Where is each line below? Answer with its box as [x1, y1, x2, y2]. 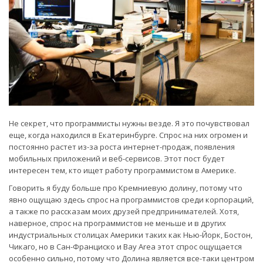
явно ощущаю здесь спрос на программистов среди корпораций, [9, 194, 254, 205]
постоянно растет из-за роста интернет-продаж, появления [9, 141, 235, 152]
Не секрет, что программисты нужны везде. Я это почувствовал [9, 117, 249, 129]
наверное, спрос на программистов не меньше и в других [9, 217, 226, 228]
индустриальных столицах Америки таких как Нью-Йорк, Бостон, [9, 229, 252, 240]
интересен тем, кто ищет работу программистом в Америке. [9, 164, 238, 176]
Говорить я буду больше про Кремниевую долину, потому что [9, 182, 242, 193]
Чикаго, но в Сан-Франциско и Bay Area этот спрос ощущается [9, 241, 242, 252]
